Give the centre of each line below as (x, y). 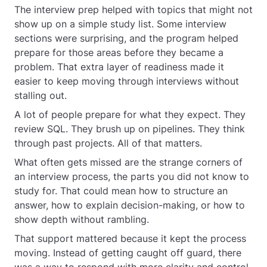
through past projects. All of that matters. (108, 143)
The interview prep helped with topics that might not (133, 10)
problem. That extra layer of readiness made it (119, 67)
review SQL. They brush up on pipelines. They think (130, 129)
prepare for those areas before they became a (119, 52)
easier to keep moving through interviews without (127, 81)
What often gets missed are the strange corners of (128, 162)
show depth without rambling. (82, 219)
